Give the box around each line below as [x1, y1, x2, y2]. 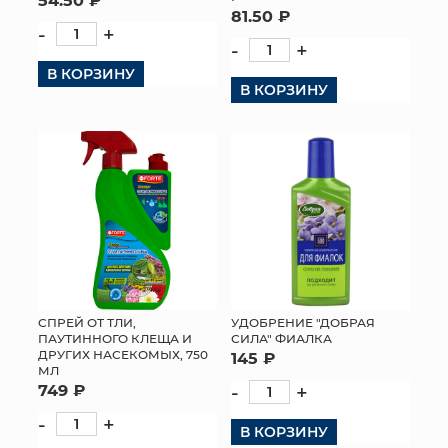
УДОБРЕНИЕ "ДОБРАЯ [231, 313, 375, 330]
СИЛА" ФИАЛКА [231, 329, 332, 346]
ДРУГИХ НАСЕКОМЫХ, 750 [38, 345, 208, 362]
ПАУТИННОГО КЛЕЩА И [38, 329, 192, 346]
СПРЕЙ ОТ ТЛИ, [38, 313, 136, 330]
